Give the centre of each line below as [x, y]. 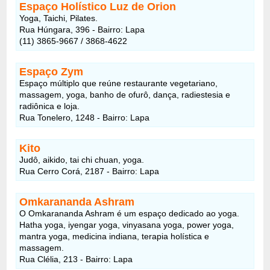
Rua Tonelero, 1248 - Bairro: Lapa [85, 117]
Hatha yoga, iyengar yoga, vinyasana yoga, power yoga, [127, 224]
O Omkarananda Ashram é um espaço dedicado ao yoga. [130, 213]
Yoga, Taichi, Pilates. [59, 18]
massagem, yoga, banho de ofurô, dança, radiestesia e [125, 94]
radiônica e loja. [50, 106]
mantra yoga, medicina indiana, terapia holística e [115, 236]
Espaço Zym [52, 71]
